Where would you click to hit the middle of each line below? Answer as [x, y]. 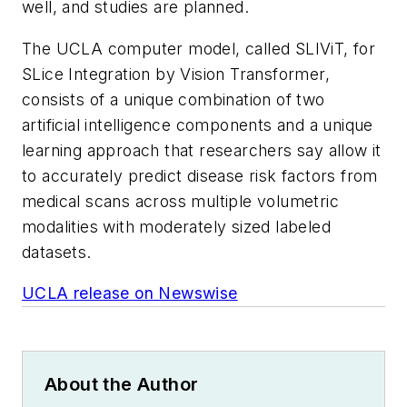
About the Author [122, 385]
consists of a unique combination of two [174, 99]
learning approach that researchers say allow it [202, 150]
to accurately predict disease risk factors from [200, 175]
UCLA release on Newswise [130, 293]
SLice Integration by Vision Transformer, [176, 74]
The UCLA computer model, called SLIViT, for [199, 48]
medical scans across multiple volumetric [180, 201]
